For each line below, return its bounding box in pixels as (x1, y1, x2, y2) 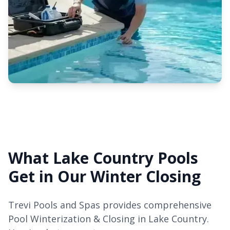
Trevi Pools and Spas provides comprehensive (8, 199, 212, 211)
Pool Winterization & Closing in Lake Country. (8, 213, 209, 225)
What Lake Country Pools (8, 147, 198, 168)
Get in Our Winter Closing (8, 166, 201, 187)
